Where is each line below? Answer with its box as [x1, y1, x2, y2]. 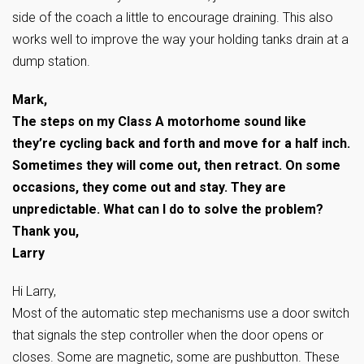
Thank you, [12, 223, 79, 240]
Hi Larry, [12, 284, 56, 300]
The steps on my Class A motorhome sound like [12, 114, 306, 130]
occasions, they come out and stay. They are [12, 180, 286, 196]
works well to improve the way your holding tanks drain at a [12, 32, 349, 48]
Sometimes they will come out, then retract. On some [12, 158, 340, 174]
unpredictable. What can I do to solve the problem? [12, 201, 323, 218]
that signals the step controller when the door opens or [12, 327, 323, 344]
